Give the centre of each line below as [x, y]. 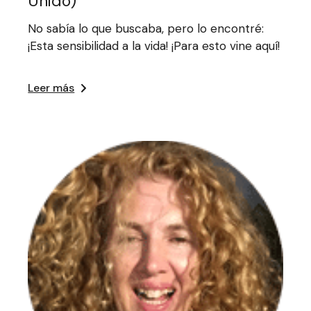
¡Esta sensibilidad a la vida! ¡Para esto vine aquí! [154, 45]
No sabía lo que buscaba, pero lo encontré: [146, 28]
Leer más [51, 87]
